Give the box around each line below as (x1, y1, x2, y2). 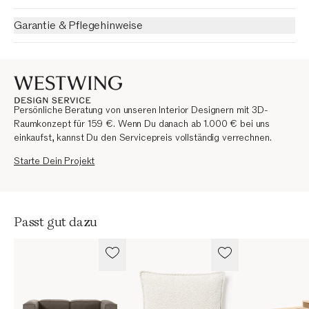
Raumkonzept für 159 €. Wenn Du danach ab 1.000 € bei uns (14, 117, 270, 131)
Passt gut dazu (14, 212, 98, 232)
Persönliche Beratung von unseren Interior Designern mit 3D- (14, 103, 268, 117)
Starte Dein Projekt (14, 154, 95, 168)
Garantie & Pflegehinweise (14, 18, 143, 34)
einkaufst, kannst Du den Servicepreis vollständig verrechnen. (14, 131, 272, 145)
